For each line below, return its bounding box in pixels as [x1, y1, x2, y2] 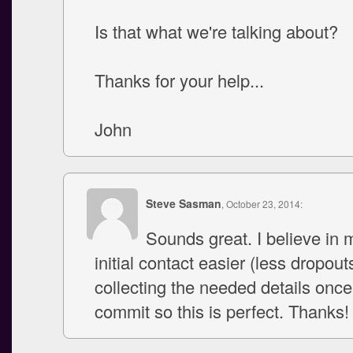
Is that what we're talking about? [95, 19, 338, 43]
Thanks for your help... [95, 68, 264, 92]
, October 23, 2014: [221, 197, 303, 210]
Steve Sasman [146, 195, 221, 211]
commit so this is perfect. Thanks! [95, 299, 349, 323]
